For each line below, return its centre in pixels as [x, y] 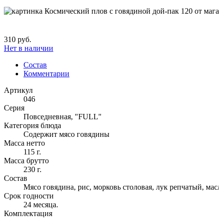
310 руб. [18, 39]
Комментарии [46, 73]
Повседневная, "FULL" [63, 116]
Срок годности [29, 196]
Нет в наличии [29, 48]
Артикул [18, 90]
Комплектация [28, 213]
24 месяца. [41, 204]
